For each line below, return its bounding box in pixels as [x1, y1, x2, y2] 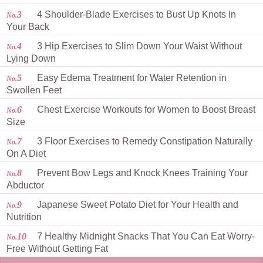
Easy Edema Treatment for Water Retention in [35, 73, 227, 83]
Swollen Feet [6, 85, 62, 95]
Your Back [6, 22, 49, 32]
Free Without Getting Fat [6, 244, 108, 254]
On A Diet [6, 149, 46, 159]
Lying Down [6, 53, 56, 63]
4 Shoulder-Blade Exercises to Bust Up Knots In [35, 9, 236, 19]
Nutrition [6, 212, 42, 222]
